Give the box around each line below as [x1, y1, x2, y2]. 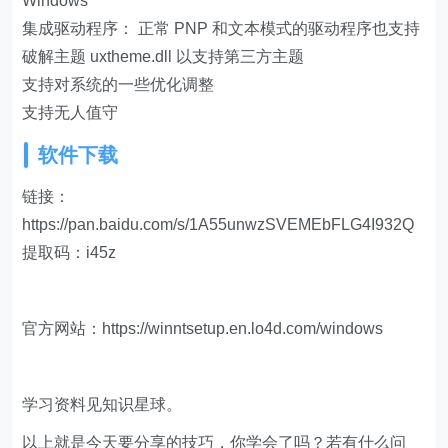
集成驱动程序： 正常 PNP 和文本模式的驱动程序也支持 [22, 19, 421, 37]
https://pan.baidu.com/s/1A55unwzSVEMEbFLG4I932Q [22, 215, 415, 233]
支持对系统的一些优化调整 [22, 75, 215, 93]
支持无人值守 [22, 103, 119, 121]
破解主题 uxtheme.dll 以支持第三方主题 [22, 47, 305, 65]
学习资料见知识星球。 [22, 395, 183, 413]
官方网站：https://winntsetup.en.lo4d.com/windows [22, 319, 384, 337]
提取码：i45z [22, 243, 117, 261]
